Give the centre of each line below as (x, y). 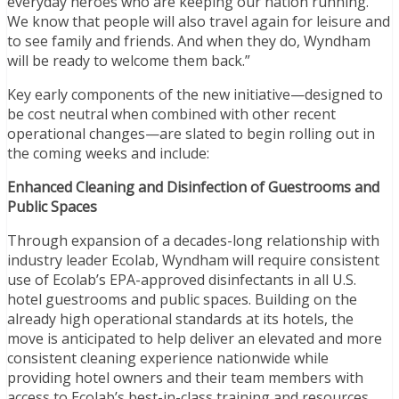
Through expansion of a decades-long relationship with (193, 240)
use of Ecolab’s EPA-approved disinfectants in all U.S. (182, 279)
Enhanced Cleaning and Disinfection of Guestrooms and (193, 187)
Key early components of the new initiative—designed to (195, 94)
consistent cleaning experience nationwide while (168, 358)
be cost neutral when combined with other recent (171, 114)
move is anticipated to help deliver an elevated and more (195, 338)
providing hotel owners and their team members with (185, 377)
